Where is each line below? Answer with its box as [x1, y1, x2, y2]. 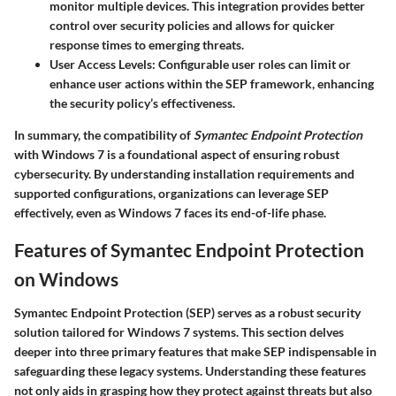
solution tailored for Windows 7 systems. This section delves [14, 324, 344, 339]
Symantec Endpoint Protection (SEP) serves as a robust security [14, 304, 361, 320]
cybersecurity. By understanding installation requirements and [14, 166, 354, 182]
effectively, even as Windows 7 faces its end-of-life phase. [14, 205, 326, 221]
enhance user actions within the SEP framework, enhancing [49, 76, 374, 92]
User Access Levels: [49, 57, 156, 72]
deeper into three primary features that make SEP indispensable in [14, 343, 377, 359]
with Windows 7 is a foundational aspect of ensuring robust [14, 147, 339, 163]
